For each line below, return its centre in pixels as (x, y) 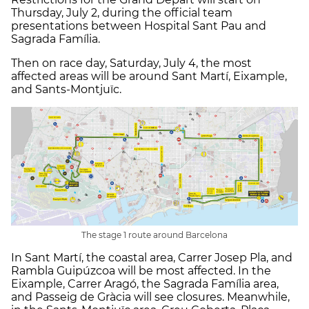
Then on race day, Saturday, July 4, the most (131, 63)
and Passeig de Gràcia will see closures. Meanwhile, (150, 297)
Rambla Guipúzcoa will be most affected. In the (141, 271)
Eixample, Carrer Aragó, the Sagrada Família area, (145, 284)
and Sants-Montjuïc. (66, 90)
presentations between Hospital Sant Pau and (139, 26)
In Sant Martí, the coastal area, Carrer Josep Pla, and (152, 258)
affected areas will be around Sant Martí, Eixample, (149, 77)
